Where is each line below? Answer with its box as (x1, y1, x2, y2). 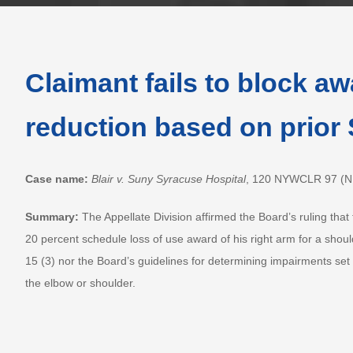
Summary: (24, 210, 82, 223)
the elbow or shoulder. (24, 276, 136, 289)
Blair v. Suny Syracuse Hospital (91, 172, 246, 185)
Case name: (24, 172, 88, 185)
